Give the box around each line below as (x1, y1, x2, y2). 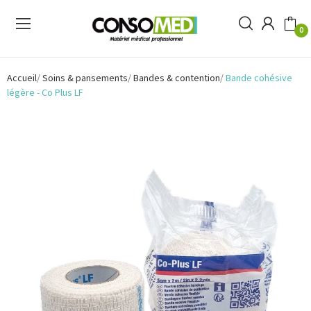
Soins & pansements (42, 71, 128, 85)
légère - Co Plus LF (7, 85, 83, 100)
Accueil (7, 71, 37, 85)
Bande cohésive (226, 71, 292, 85)
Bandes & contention (133, 71, 220, 85)
